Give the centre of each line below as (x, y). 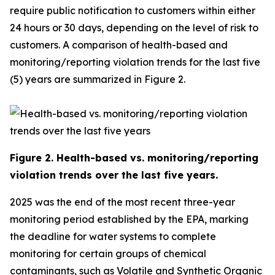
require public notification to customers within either (133, 10)
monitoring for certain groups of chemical (108, 254)
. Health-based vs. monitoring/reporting (155, 158)
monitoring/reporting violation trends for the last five (135, 62)
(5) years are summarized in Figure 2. (98, 79)
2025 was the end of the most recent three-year (122, 202)
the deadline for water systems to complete (113, 236)
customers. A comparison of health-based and (119, 45)
